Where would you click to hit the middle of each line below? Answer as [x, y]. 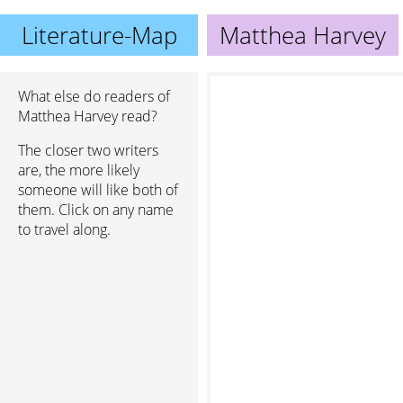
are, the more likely [79, 170]
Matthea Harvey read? [88, 116]
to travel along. [64, 229]
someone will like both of [98, 190]
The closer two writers [88, 150]
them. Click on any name [96, 210]
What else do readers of [94, 96]
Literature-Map [99, 35]
